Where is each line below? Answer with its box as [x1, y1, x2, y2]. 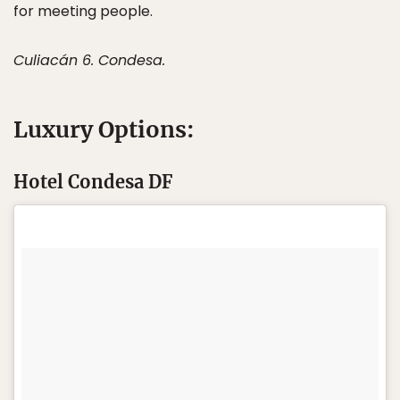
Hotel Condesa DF [13, 171, 172, 193]
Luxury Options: [13, 115, 195, 144]
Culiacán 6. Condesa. [13, 50, 165, 71]
